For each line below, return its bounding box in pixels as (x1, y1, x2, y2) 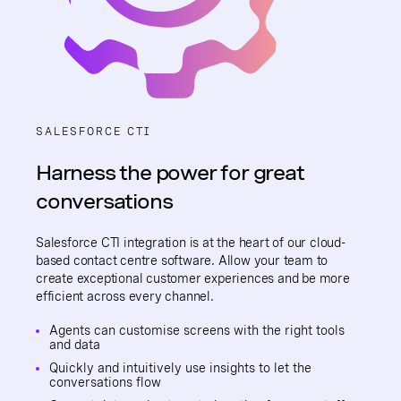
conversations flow (49, 375, 161, 389)
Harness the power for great (36, 160, 304, 185)
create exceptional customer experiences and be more (36, 271, 350, 286)
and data (49, 337, 100, 352)
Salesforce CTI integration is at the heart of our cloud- (36, 235, 346, 250)
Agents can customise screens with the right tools (49, 323, 345, 337)
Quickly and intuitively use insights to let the (49, 361, 311, 375)
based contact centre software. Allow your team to (36, 253, 328, 268)
